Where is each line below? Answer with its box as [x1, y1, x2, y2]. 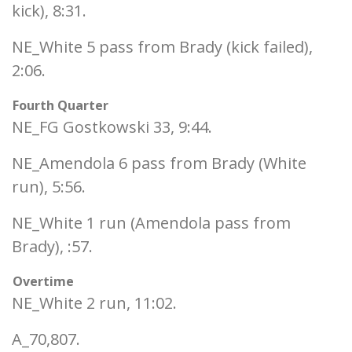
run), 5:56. [12, 176, 86, 197]
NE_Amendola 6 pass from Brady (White [12, 152, 306, 174]
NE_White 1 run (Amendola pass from [12, 212, 291, 233]
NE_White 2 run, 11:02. [12, 292, 177, 313]
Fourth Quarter [13, 97, 108, 114]
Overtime [13, 273, 74, 290]
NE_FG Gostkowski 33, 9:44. [12, 116, 212, 137]
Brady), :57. [12, 236, 93, 257]
